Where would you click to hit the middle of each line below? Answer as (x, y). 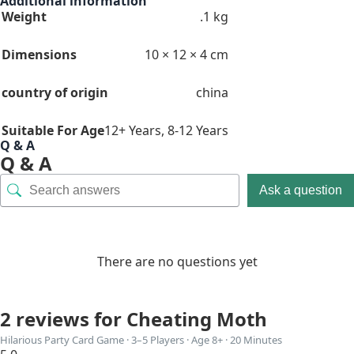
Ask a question (301, 190)
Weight (24, 16)
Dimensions (39, 54)
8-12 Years (198, 130)
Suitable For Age (53, 130)
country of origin (55, 92)
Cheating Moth (197, 318)
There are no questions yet (177, 261)
